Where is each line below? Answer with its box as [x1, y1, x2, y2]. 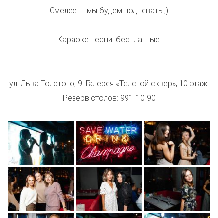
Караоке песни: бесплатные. [57, 35, 161, 45]
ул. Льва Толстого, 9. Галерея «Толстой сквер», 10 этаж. [9, 79, 209, 89]
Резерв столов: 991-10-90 [62, 93, 156, 103]
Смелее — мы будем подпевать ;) [50, 6, 168, 16]
